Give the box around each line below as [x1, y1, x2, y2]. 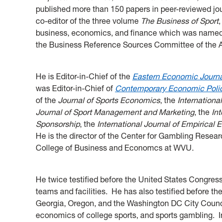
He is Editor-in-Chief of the [36, 71, 132, 81]
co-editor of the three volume [36, 15, 141, 26]
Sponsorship [36, 118, 80, 129]
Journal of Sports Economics [58, 95, 160, 105]
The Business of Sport [141, 15, 219, 26]
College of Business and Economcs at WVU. [36, 142, 194, 153]
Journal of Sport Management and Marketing [36, 107, 194, 117]
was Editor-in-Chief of [36, 83, 115, 93]
